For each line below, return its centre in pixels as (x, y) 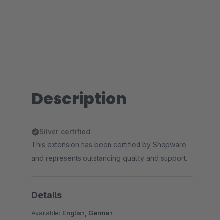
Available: (47, 213)
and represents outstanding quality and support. (109, 158)
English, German (88, 213)
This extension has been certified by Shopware (109, 145)
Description (79, 98)
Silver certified (65, 131)
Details (47, 195)
